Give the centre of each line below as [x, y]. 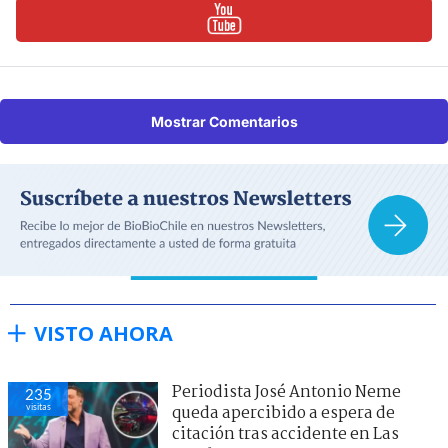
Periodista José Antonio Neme [286, 392]
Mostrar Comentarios [224, 121]
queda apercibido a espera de [283, 413]
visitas [38, 406]
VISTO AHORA [103, 333]
